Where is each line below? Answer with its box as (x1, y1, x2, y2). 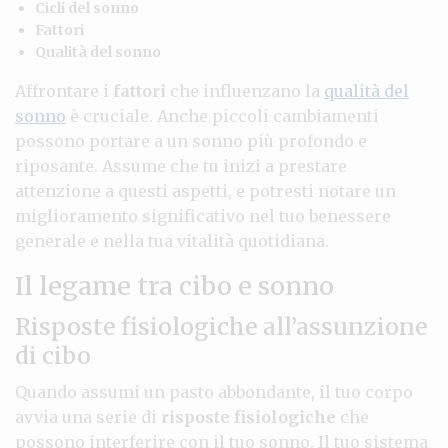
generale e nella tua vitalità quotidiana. (15, 230, 329, 251)
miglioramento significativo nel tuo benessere (15, 205, 391, 226)
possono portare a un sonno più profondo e (15, 130, 367, 151)
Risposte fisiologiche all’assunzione (15, 311, 428, 341)
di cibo (15, 340, 91, 370)
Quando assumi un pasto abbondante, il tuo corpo (15, 381, 413, 402)
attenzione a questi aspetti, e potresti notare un (15, 180, 396, 201)
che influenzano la (166, 80, 324, 101)
